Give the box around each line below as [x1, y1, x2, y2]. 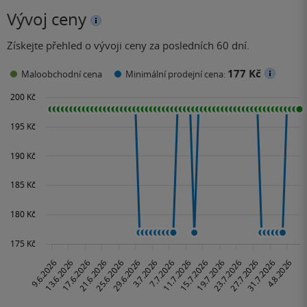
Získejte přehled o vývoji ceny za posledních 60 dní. [7, 38, 249, 52]
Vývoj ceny [7, 8, 86, 30]
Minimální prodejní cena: [125, 68, 228, 81]
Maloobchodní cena [21, 68, 102, 81]
